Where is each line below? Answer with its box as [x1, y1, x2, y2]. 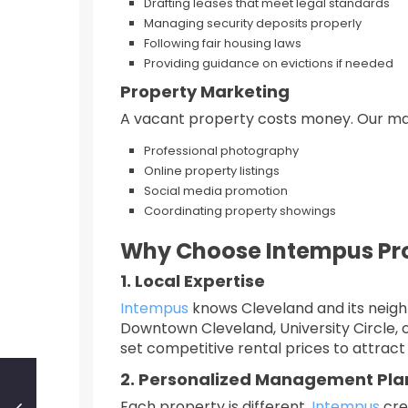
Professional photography [144, 142, 299, 159]
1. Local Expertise [120, 270, 265, 292]
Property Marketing [120, 80, 290, 103]
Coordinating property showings [144, 202, 336, 219]
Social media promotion [144, 182, 288, 199]
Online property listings [144, 162, 280, 179]
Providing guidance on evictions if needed [144, 55, 393, 72]
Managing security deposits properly [144, 15, 362, 32]
